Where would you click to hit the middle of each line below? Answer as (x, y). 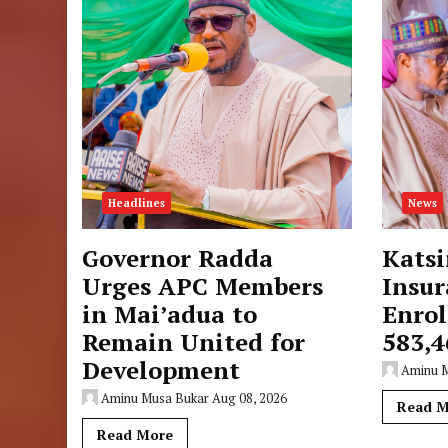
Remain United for (194, 342)
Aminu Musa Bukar (155, 398)
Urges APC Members (203, 286)
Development (161, 370)
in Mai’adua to (170, 314)
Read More (135, 434)
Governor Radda (178, 258)
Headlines (137, 203)
